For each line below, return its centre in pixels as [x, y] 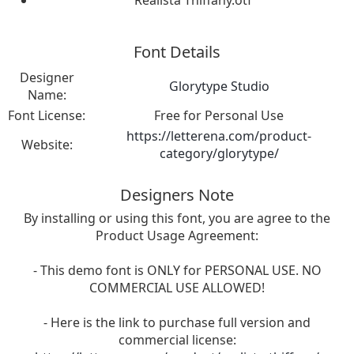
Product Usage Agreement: [177, 235]
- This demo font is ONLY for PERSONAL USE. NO [177, 270]
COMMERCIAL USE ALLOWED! [177, 288]
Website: [47, 145]
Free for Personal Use [219, 115]
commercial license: [177, 340]
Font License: [47, 115]
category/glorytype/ [219, 153]
